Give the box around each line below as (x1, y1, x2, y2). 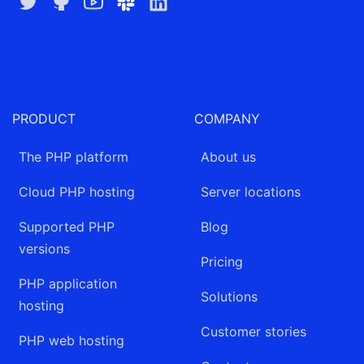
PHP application (19, 275, 117, 292)
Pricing (201, 253, 243, 270)
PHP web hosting (19, 331, 124, 349)
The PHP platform (19, 148, 128, 165)
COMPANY (194, 110, 260, 127)
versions (19, 240, 70, 257)
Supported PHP (19, 218, 115, 235)
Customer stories (201, 323, 306, 340)
